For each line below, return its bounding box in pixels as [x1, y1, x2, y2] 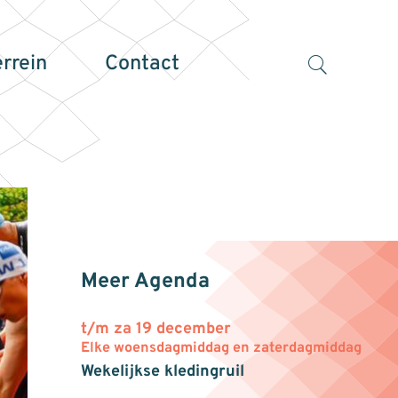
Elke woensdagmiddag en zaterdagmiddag [80, 338, 362, 357]
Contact [104, 51, 179, 78]
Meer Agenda [80, 267, 210, 295]
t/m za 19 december [80, 318, 231, 339]
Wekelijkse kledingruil [80, 361, 244, 382]
